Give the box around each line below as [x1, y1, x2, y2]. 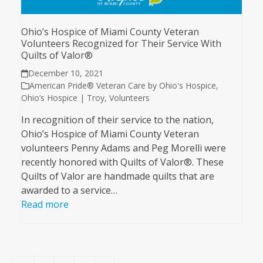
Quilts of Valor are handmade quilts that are [21, 170, 214, 183]
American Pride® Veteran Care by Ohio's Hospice [29, 80, 216, 92]
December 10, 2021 [28, 68, 104, 79]
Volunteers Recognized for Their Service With [21, 37, 221, 50]
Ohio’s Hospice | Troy [21, 92, 104, 104]
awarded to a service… [21, 184, 117, 197]
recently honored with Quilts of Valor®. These [21, 156, 224, 169]
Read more [21, 198, 69, 211]
